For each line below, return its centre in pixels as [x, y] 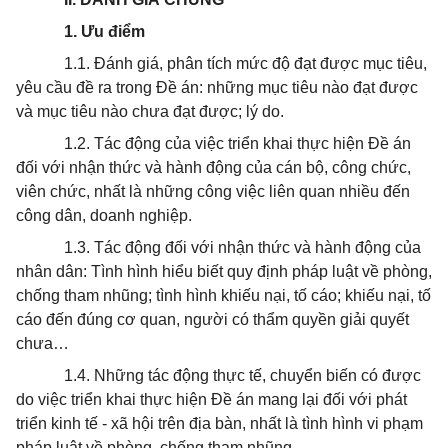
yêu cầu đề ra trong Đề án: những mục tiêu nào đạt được [217, 87]
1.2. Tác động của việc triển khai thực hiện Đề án [237, 143]
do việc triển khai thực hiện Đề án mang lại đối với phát [211, 399]
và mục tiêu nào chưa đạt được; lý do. [150, 111]
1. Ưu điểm [104, 31]
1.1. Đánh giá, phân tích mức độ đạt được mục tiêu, [245, 63]
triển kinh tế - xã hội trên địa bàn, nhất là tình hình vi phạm [219, 423]
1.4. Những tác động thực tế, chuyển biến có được [242, 375]
